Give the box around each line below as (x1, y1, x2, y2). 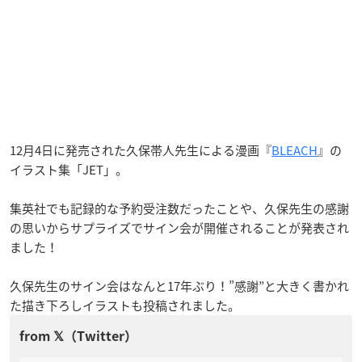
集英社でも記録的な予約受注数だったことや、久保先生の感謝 (10, 199, 349, 217)
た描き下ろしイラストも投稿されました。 (10, 296, 240, 314)
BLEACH (271, 141, 318, 159)
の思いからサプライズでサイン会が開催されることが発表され (10, 218, 349, 237)
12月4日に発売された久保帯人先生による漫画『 (10, 141, 271, 159)
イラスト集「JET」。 (10, 160, 128, 179)
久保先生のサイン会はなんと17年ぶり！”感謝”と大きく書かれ (10, 276, 349, 295)
